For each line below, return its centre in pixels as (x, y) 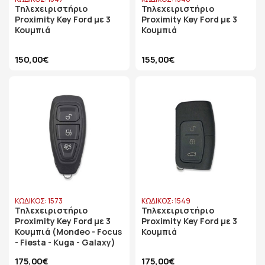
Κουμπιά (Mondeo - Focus (68, 232)
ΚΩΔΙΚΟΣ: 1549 (166, 201)
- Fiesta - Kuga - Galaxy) (65, 242)
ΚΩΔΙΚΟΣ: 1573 (39, 201)
